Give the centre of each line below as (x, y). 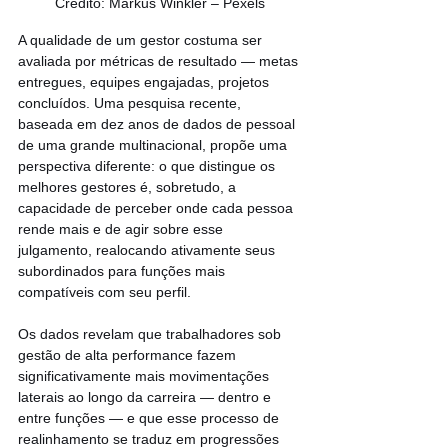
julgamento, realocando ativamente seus (148, 250)
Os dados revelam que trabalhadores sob (151, 334)
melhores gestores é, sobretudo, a (129, 187)
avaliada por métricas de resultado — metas (160, 61)
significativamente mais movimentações (145, 376)
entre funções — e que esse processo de (150, 418)
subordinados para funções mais (123, 271)
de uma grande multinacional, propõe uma (154, 145)
